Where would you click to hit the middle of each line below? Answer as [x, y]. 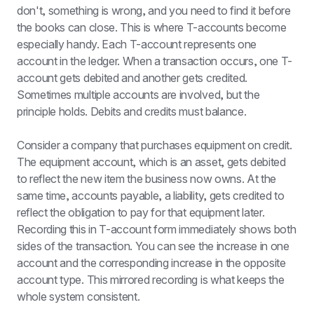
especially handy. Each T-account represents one [137, 44]
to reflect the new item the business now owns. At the [147, 179]
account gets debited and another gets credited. [132, 78]
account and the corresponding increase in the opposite [151, 263]
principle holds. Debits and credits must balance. [132, 111]
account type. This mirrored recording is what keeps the [151, 280]
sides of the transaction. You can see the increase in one [153, 246]
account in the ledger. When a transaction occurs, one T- [155, 61]
